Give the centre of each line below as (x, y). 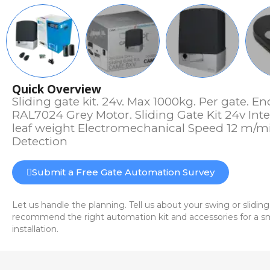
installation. (35, 229)
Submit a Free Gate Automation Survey (123, 172)
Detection (40, 142)
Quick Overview (57, 89)
